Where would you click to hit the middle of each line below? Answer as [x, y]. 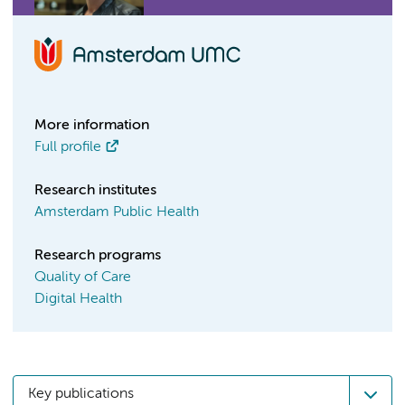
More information [92, 126]
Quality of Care [83, 278]
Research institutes [95, 191]
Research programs [98, 256]
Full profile [68, 147]
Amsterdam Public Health [117, 212]
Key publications [81, 394]
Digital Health [78, 299]
